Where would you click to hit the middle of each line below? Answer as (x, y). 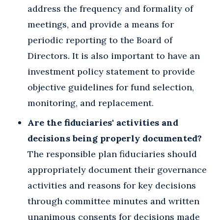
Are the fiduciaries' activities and (103, 122)
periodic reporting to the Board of (100, 40)
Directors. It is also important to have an (114, 55)
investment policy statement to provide (111, 71)
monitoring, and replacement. (91, 103)
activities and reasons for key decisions (112, 185)
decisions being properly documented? (115, 138)
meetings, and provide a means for (101, 24)
